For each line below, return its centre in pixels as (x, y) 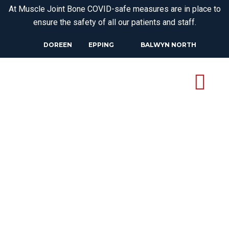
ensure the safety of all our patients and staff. (114, 22)
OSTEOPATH (88, 198)
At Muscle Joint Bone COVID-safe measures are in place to (114, 9)
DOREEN (58, 45)
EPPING (101, 45)
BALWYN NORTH (168, 45)
